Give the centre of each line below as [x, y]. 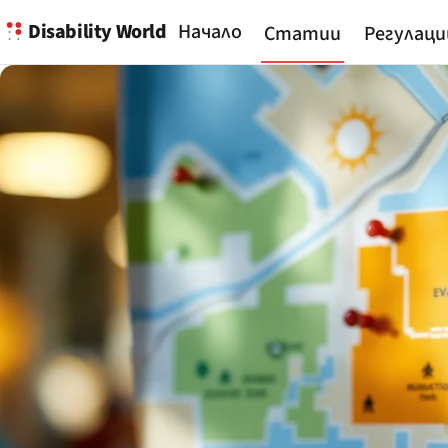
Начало [209, 32]
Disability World [97, 31]
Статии [303, 34]
